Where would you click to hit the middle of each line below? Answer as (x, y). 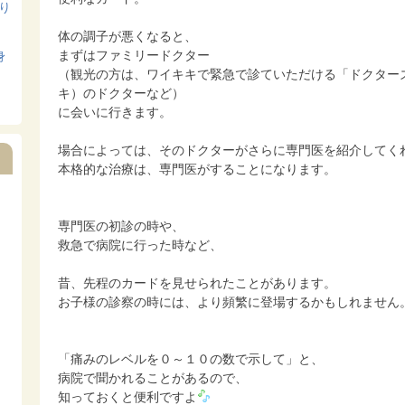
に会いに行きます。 (115, 112)
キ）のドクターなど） (121, 93)
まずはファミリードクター (134, 55)
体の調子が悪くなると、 (127, 36)
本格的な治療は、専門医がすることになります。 (197, 169)
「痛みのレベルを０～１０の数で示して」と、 (191, 358)
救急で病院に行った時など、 (140, 245)
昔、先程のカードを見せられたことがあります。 (197, 283)
